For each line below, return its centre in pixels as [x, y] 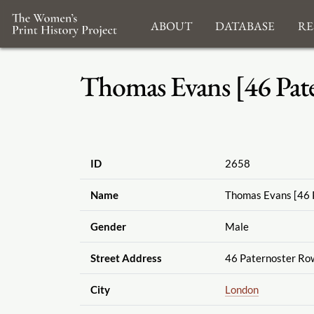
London [241, 290]
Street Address [126, 258]
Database [245, 24]
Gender [108, 227]
